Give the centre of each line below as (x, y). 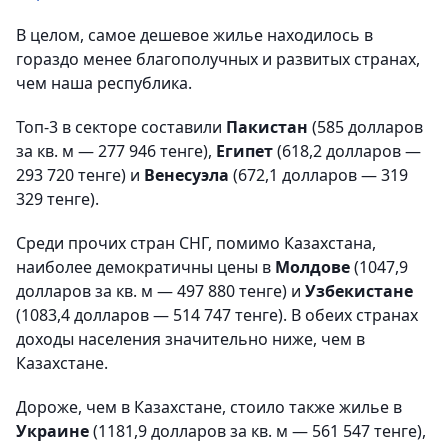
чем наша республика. (104, 82)
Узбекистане (359, 290)
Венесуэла (188, 174)
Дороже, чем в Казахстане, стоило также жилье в (209, 406)
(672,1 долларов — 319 (320, 174)
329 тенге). (57, 198)
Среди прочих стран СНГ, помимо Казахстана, (196, 242)
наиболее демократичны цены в (145, 266)
